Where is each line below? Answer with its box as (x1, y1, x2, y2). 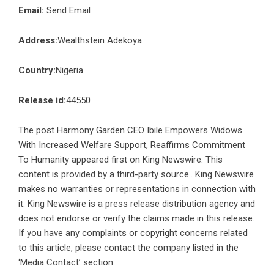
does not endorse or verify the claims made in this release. (18, 212, 254, 224)
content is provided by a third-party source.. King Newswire (18, 168, 254, 180)
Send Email (46, 4, 91, 16)
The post (18, 124, 57, 136)
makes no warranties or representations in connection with (18, 183, 256, 194)
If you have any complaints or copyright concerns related (18, 227, 248, 239)
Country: (18, 64, 56, 76)
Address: (18, 34, 57, 46)
